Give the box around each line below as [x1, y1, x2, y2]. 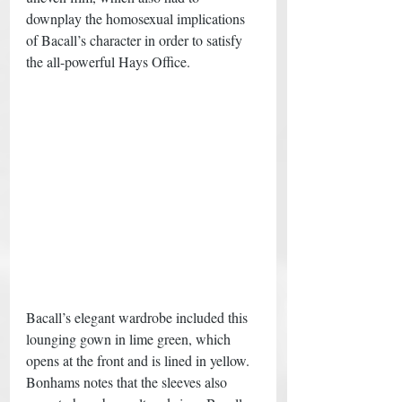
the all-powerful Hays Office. [26, 51, 194, 71]
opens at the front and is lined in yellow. [26, 350, 253, 370]
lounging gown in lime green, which [26, 328, 234, 348]
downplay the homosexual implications [26, 8, 249, 28]
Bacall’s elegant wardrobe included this [26, 307, 251, 327]
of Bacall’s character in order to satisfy [26, 30, 246, 49]
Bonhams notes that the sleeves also [26, 371, 231, 391]
